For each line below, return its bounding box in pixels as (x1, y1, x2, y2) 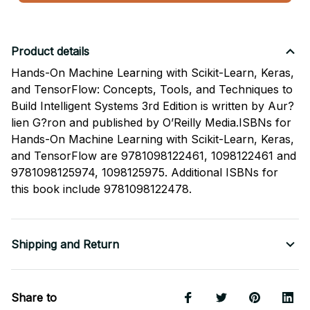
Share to (11, 291, 57, 305)
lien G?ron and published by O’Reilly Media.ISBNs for (11, 116, 291, 130)
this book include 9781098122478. (11, 182, 192, 197)
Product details (11, 44, 89, 59)
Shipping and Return (11, 237, 119, 252)
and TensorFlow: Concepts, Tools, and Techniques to (11, 82, 293, 97)
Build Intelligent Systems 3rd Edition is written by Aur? (11, 99, 294, 113)
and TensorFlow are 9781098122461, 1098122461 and (11, 149, 296, 163)
